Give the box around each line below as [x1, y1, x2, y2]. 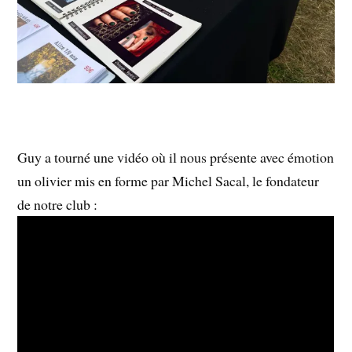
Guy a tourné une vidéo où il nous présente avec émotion [17, 148, 335, 167]
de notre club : [17, 195, 98, 214]
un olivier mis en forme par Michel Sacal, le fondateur [17, 171, 320, 191]
